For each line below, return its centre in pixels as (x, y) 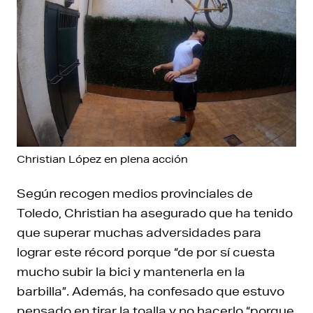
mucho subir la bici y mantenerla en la (131, 272)
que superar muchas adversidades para (139, 233)
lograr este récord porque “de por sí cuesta (146, 252)
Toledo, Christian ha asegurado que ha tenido (155, 213)
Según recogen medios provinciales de (135, 194)
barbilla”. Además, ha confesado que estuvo (151, 291)
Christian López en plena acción (102, 160)
